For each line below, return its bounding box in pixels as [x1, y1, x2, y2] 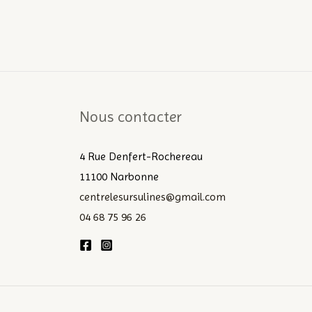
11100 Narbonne [79, 170, 159, 183]
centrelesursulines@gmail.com [79, 190, 226, 203]
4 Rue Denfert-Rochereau [79, 150, 203, 163]
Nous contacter [79, 108, 182, 125]
